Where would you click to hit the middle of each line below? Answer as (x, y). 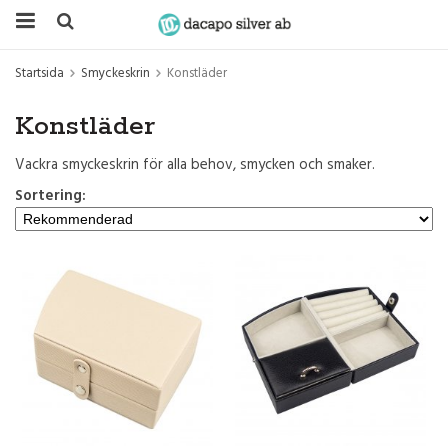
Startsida (39, 73)
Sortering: (50, 196)
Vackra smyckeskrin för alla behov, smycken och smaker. (195, 165)
